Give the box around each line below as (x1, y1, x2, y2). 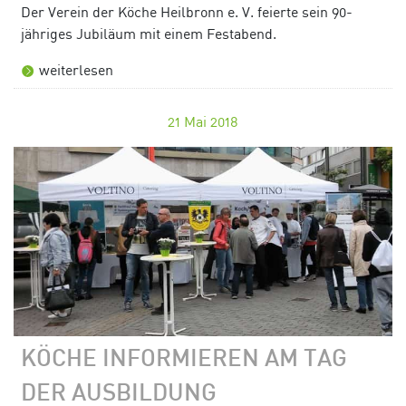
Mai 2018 (184, 112, 238, 131)
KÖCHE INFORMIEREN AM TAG (21, 350, 347, 372)
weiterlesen (39, 61, 113, 80)
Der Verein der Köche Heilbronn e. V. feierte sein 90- (21, 3, 353, 22)
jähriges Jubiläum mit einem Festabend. (21, 24, 276, 43)
